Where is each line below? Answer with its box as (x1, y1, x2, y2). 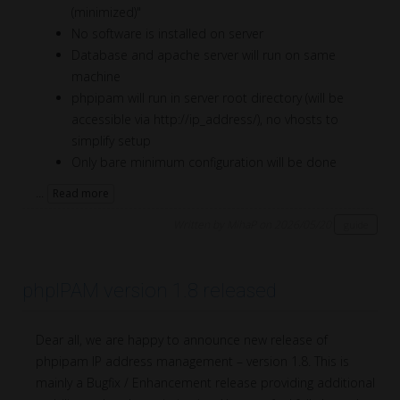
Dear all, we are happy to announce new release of (36, 330, 328, 348)
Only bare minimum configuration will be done (71, 153, 337, 171)
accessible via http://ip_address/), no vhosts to (71, 110, 338, 128)
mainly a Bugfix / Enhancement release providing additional (36, 373, 375, 391)
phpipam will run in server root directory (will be (71, 88, 344, 106)
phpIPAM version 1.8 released (22, 279, 277, 302)
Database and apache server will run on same (71, 46, 336, 63)
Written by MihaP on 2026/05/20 (173, 216, 334, 232)
